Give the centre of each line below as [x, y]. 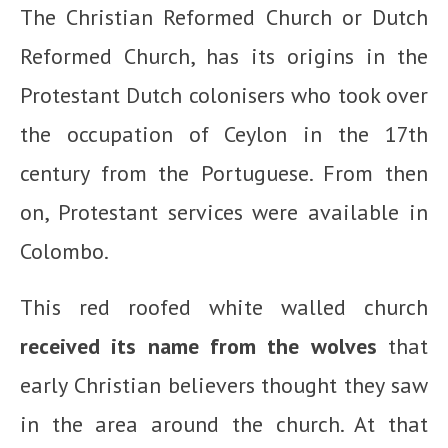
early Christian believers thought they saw [224, 384]
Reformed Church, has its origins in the [224, 55]
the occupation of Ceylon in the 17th [224, 133]
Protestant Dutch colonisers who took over [224, 94]
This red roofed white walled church [224, 306]
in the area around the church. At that [224, 423]
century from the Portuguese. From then [224, 172]
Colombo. [64, 250]
